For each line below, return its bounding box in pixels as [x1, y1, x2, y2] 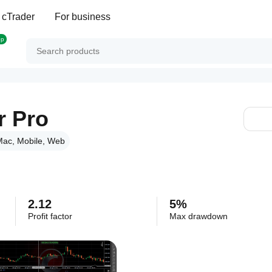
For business [55, 12, 110, 22]
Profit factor [28, 211, 72, 221]
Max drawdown [169, 211, 228, 221]
